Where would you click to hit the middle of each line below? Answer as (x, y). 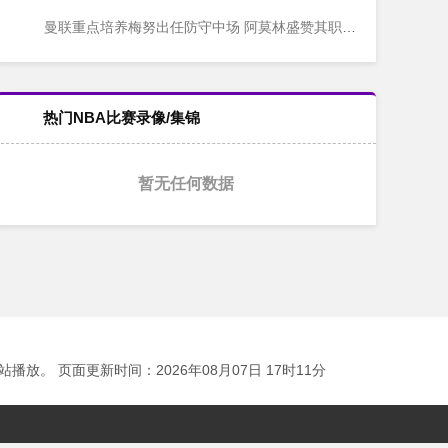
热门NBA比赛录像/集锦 (121, 117)
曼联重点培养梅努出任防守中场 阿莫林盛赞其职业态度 (191, 26)
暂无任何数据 (186, 183)
